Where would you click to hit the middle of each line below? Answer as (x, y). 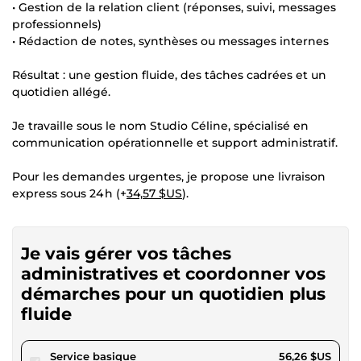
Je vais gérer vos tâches (126, 253)
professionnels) (57, 24)
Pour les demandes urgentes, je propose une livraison (169, 176)
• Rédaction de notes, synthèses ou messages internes (170, 41)
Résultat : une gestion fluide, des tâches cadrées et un (169, 75)
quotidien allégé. (61, 91)
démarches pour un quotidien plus (173, 293)
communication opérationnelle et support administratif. (175, 142)
